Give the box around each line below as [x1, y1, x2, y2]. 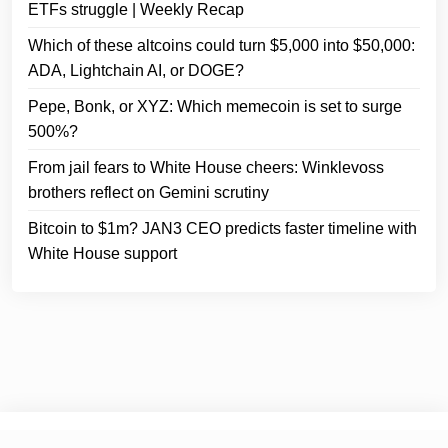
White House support [28, 244, 177, 262]
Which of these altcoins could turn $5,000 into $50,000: [28, 36, 415, 54]
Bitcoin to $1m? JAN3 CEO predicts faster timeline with [28, 219, 417, 237]
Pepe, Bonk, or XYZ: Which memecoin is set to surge [28, 97, 402, 115]
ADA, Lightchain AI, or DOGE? [28, 61, 244, 79]
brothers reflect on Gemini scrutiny [28, 183, 269, 201]
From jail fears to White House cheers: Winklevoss [28, 158, 384, 176]
